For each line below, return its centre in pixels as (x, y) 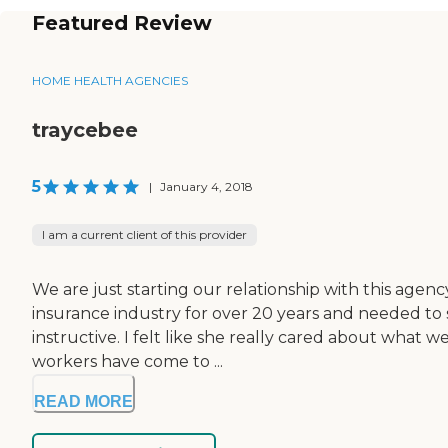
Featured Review (122, 22)
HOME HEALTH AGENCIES (110, 80)
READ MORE (83, 401)
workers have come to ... (127, 361)
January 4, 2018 (206, 186)
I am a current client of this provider (144, 234)
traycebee (85, 129)
